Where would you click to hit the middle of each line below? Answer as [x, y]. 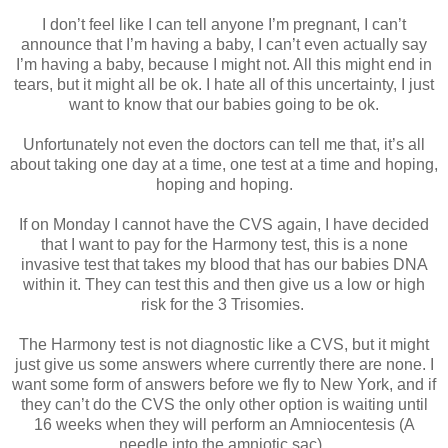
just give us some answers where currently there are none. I [224, 364]
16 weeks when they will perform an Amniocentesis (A [224, 424]
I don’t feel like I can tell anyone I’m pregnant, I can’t [224, 24]
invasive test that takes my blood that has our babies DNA [224, 264]
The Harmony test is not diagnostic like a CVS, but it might [224, 344]
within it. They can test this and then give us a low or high [224, 284]
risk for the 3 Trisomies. [224, 304]
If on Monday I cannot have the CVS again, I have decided [224, 224]
